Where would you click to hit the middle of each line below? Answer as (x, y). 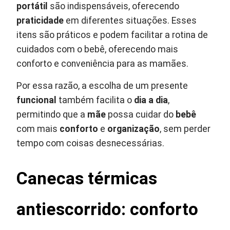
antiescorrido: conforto (108, 209)
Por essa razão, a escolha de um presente (102, 85)
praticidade (40, 20)
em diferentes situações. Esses (130, 20)
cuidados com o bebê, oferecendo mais (98, 49)
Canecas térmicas (87, 178)
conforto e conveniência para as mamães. (103, 63)
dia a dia (151, 100)
